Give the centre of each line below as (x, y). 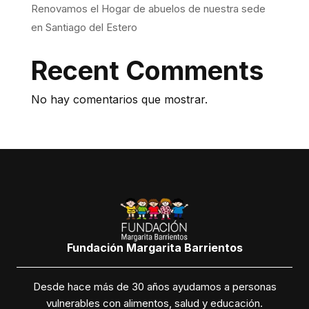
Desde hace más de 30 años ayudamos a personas (154, 286)
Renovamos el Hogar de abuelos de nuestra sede (148, 9)
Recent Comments (147, 70)
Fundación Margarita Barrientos (154, 247)
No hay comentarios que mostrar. (119, 99)
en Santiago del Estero (84, 27)
